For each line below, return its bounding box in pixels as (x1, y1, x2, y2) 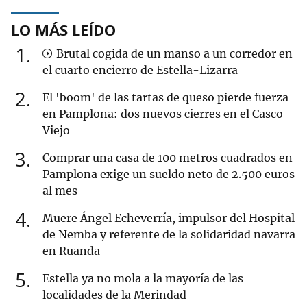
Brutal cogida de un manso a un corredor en (53, 47, 293, 61)
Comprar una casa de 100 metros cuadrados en (42, 151, 293, 165)
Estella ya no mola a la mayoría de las (42, 271, 243, 286)
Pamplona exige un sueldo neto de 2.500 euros (42, 167, 295, 182)
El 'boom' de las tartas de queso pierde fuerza (42, 90, 288, 105)
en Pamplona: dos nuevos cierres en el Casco (42, 107, 283, 121)
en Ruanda (42, 244, 100, 258)
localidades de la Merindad (42, 288, 186, 302)
